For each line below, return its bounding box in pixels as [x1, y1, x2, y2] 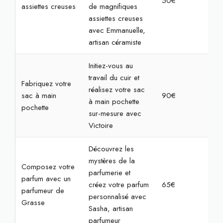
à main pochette [88, 96, 139, 107]
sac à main [21, 90, 56, 101]
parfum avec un [21, 173, 71, 184]
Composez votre [21, 161, 75, 172]
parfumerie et [88, 167, 130, 178]
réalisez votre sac [88, 84, 145, 95]
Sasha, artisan [88, 203, 133, 214]
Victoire [88, 120, 113, 131]
